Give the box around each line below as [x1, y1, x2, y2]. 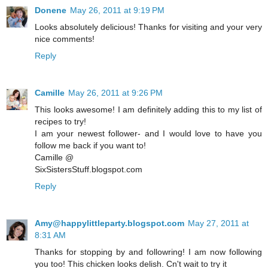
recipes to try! [35, 117, 86, 127]
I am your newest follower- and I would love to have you [35, 129, 262, 139]
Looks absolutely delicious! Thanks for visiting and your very [35, 22, 262, 32]
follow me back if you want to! [35, 141, 146, 151]
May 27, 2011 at [188, 218, 249, 229]
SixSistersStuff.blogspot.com [35, 165, 142, 175]
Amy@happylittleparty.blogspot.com [35, 218, 184, 229]
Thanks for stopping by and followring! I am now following [35, 247, 262, 257]
